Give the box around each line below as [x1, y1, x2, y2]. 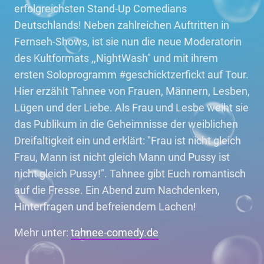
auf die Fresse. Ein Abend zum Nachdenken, [14, 184, 220, 196]
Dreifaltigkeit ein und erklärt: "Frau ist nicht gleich [14, 134, 241, 147]
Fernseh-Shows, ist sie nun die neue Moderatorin [14, 35, 242, 48]
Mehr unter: [14, 226, 71, 239]
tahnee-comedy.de [71, 226, 159, 239]
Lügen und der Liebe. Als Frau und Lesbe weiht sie [14, 101, 249, 114]
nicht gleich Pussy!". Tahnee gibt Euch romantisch [14, 167, 246, 180]
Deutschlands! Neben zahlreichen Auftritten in [14, 19, 229, 31]
